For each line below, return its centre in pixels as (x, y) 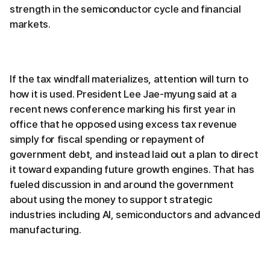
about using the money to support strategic (111, 199)
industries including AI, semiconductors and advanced (135, 214)
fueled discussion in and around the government (122, 184)
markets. (30, 24)
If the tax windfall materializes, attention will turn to (129, 79)
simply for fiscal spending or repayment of (107, 139)
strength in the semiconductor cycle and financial (125, 9)
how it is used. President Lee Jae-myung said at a (123, 94)
